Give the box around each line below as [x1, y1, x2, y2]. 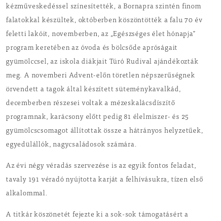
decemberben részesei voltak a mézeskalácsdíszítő [6, 100, 175, 107]
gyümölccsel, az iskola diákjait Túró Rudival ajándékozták [6, 59, 199, 66]
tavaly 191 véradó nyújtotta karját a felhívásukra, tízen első [6, 177, 203, 184]
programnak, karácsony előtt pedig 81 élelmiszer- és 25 [6, 114, 189, 121]
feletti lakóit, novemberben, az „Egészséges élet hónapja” [6, 31, 196, 38]
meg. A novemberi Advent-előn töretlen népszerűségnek [6, 73, 195, 79]
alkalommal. [6, 190, 48, 197]
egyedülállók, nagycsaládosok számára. [6, 142, 137, 148]
